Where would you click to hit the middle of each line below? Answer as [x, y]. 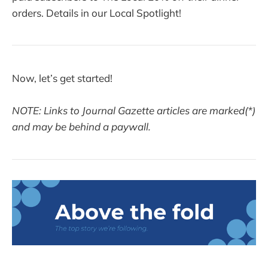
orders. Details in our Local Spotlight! [97, 13]
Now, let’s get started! [62, 78]
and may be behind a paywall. [81, 127]
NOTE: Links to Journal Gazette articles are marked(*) [134, 111]
